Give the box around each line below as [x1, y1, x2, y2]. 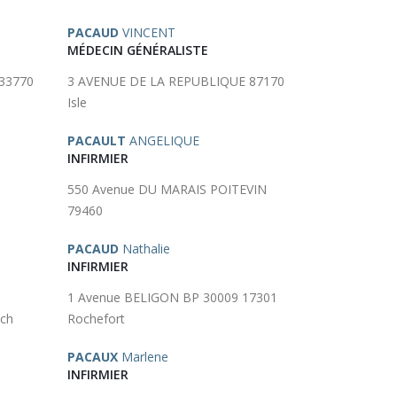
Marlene [118, 348, 168, 365]
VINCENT [119, 24, 175, 41]
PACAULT [67, 132, 126, 149]
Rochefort [67, 310, 125, 327]
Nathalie [119, 240, 170, 257]
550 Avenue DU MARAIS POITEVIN [67, 181, 267, 198]
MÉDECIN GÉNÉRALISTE [67, 42, 208, 58]
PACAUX [67, 348, 118, 365]
